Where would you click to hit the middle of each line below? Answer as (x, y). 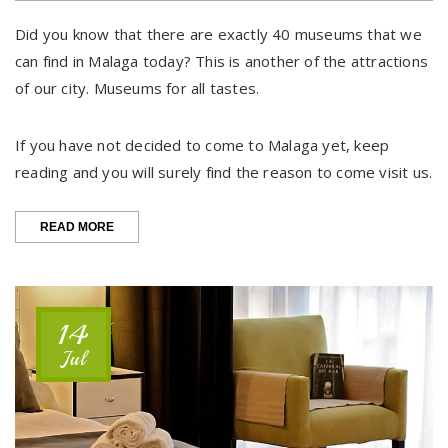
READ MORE (77, 226)
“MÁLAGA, (144, 222)
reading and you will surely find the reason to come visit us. (224, 171)
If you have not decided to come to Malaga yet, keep (202, 144)
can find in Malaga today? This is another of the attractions (222, 60)
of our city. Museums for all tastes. (137, 87)
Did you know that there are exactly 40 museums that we (218, 33)
